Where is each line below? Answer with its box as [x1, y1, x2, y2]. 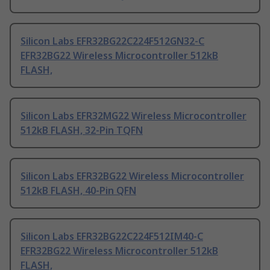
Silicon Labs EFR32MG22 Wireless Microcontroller [20, 109, 246, 123]
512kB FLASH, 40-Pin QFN [20, 184, 136, 198]
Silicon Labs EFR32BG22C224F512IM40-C [20, 230, 203, 243]
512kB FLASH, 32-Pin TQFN [20, 124, 143, 137]
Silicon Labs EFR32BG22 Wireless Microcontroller [20, 169, 244, 183]
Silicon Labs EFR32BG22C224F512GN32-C [20, 34, 204, 48]
